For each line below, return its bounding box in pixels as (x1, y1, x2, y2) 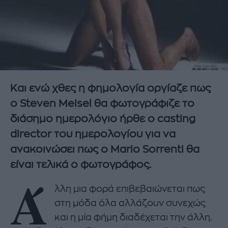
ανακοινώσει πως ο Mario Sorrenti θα (10, 144, 199, 155)
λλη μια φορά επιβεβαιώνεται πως (54, 184, 206, 193)
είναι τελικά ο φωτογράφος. (10, 159, 151, 170)
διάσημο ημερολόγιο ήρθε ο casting (10, 113, 195, 125)
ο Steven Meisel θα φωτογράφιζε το (10, 98, 194, 109)
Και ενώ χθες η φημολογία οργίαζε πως (10, 83, 211, 94)
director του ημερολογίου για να (10, 129, 176, 140)
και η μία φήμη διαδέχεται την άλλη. (54, 212, 213, 222)
